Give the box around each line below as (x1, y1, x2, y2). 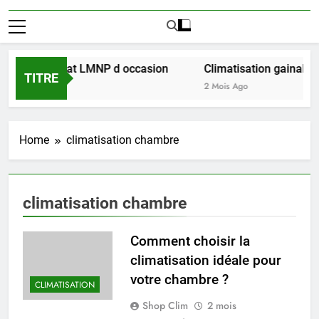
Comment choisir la (130, 232, 250, 249)
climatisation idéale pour (130, 251, 281, 268)
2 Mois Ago (194, 79, 239, 93)
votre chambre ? (130, 271, 229, 288)
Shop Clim (142, 298, 188, 313)
